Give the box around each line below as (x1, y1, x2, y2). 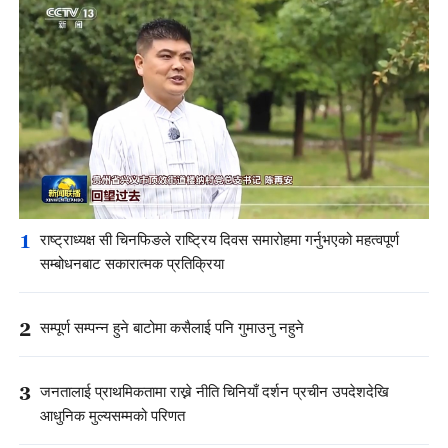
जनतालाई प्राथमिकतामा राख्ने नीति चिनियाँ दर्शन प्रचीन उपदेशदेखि (40, 382, 389, 404)
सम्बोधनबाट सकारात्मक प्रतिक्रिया (40, 253, 224, 275)
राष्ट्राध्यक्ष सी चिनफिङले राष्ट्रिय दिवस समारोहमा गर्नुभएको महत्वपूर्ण (40, 229, 399, 251)
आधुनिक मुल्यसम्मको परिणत (40, 406, 185, 428)
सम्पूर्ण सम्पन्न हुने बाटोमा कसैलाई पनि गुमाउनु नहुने (40, 317, 304, 339)
